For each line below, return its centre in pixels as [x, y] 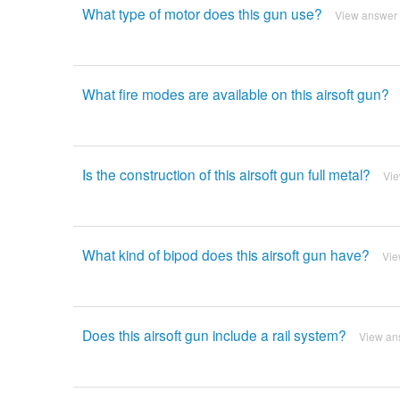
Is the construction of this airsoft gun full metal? [226, 174]
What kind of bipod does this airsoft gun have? [225, 254]
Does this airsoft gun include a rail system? [214, 334]
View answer [366, 15]
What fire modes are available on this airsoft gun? [235, 94]
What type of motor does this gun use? [202, 14]
